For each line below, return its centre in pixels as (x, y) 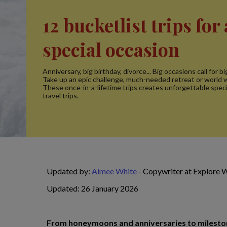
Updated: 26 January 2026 (92, 188)
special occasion (111, 49)
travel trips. (61, 96)
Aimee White (114, 171)
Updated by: (69, 171)
